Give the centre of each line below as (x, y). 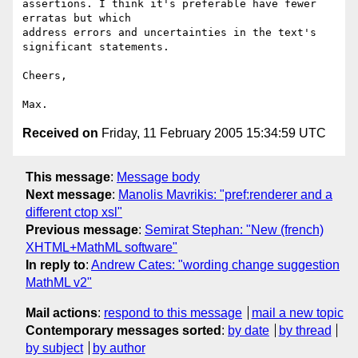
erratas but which (77, 18)
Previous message (82, 229)
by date (249, 330)
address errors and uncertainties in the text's (169, 33)
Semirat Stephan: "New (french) (234, 229)
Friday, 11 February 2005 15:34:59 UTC (212, 133)
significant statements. (96, 47)
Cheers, (45, 76)
